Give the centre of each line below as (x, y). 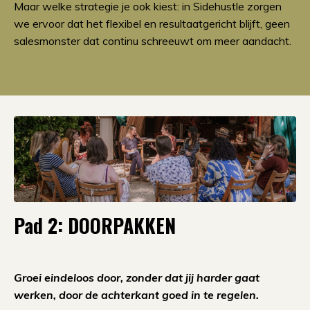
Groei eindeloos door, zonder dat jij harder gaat (137, 277)
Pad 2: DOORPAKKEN (95, 225)
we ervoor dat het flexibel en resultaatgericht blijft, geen (152, 23)
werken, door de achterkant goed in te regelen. (136, 294)
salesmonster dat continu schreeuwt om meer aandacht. (153, 40)
